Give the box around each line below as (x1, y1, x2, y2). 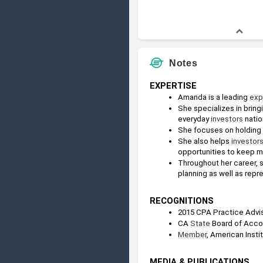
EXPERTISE (150, 80, 197, 91)
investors (211, 114, 243, 123)
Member (178, 230, 207, 239)
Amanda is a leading (178, 92, 249, 102)
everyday (178, 114, 211, 123)
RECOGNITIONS (150, 195, 214, 206)
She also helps (178, 136, 231, 146)
